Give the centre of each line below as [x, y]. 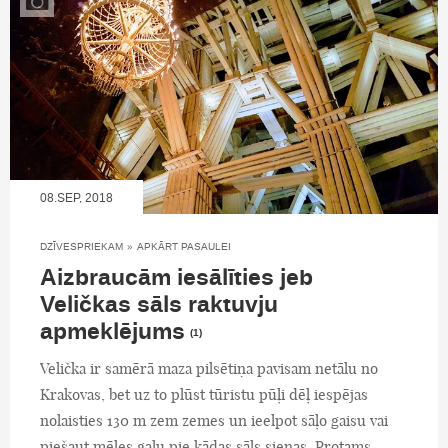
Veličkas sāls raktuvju [159, 304]
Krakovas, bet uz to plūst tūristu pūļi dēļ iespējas [204, 394]
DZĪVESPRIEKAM [81, 246]
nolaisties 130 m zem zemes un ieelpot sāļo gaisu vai [214, 420]
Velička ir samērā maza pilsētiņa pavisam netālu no [209, 368]
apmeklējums [112, 331]
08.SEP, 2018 [76, 197]
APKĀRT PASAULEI [184, 246]
